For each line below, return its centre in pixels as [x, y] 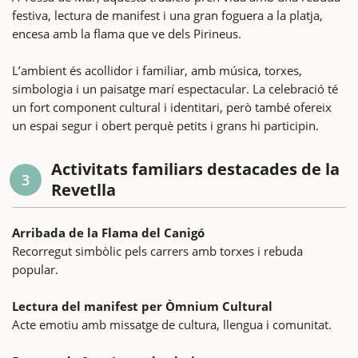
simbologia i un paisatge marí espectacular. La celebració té [175, 88]
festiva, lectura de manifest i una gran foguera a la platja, [167, 15]
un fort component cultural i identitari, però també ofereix [172, 107]
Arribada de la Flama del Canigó [108, 232]
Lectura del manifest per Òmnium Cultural [142, 306]
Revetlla [84, 189]
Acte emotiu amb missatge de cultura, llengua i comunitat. [172, 324]
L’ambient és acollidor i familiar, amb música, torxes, [157, 70]
